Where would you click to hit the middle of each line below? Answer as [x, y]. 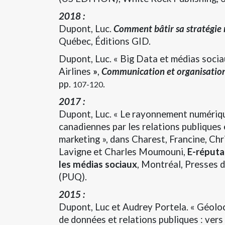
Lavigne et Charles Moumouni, [123, 151]
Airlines [75, 71]
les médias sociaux [98, 164]
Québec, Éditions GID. [105, 41]
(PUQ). [73, 177]
